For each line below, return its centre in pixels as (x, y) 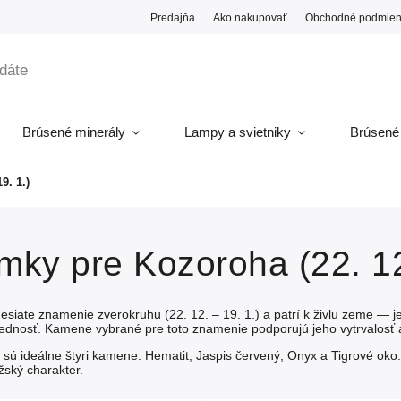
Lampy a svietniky (238, 132)
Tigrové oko (364, 355)
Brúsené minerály (74, 132)
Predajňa (173, 17)
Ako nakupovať (251, 17)
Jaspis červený (238, 355)
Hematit (167, 355)
